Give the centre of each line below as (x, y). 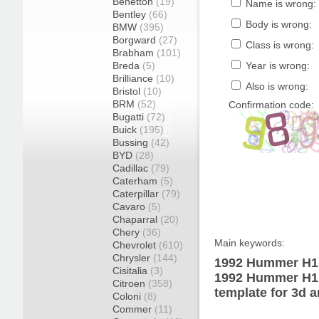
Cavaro (130, 206)
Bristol (128, 91)
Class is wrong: (278, 45)
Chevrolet (136, 245)
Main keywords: (250, 243)
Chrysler (133, 258)
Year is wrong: (276, 66)
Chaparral (136, 219)
